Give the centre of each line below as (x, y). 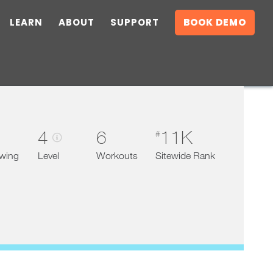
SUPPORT (135, 22)
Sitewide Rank (185, 155)
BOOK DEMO (215, 22)
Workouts (117, 155)
